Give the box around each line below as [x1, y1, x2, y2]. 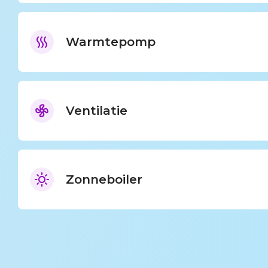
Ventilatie [65, 103, 127, 118]
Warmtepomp [65, 34, 156, 49]
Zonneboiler [65, 172, 142, 187]
